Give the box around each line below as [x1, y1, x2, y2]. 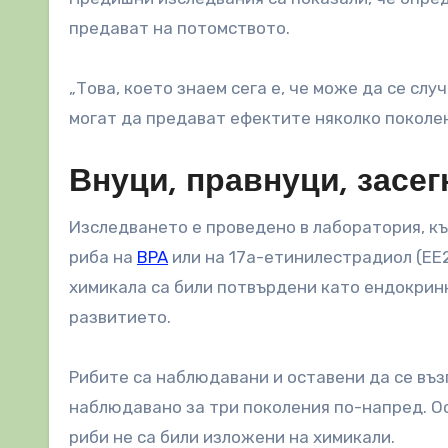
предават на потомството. [69, 18, 290, 39]
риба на [69, 247, 137, 268]
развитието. [69, 307, 171, 328]
